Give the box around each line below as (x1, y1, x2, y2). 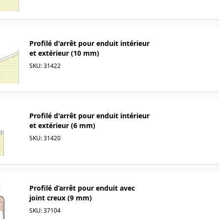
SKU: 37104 (29, 206, 61, 215)
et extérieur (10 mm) (29, 48, 99, 58)
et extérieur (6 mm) (29, 120, 95, 130)
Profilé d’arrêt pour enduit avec (29, 183, 135, 193)
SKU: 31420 (29, 133, 61, 142)
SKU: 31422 (29, 61, 61, 70)
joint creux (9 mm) (29, 193, 92, 202)
